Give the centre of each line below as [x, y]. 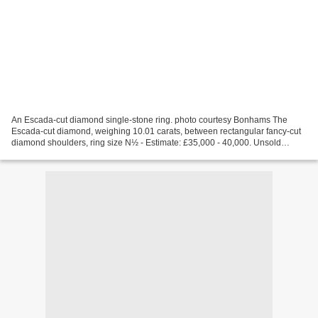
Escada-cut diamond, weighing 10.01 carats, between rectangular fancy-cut [156, 131]
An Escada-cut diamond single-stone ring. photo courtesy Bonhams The [149, 120]
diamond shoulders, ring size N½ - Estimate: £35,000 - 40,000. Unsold [146, 142]
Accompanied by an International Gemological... [104, 154]
